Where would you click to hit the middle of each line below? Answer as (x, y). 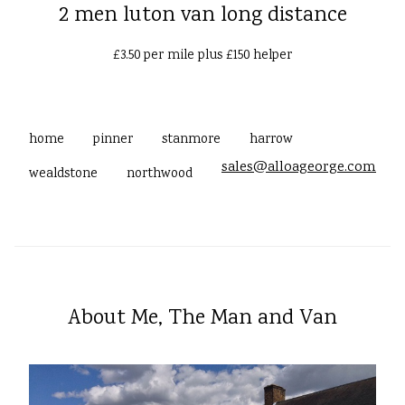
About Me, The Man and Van (202, 319)
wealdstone (63, 175)
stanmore (191, 141)
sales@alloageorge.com (299, 168)
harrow (271, 141)
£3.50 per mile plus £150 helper (202, 57)
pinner (113, 141)
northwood (160, 175)
